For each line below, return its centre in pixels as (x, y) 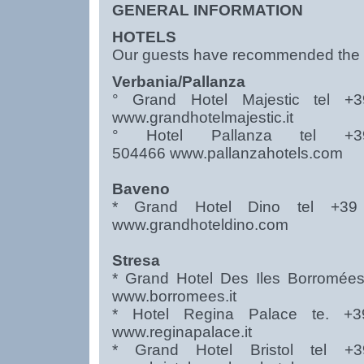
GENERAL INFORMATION (207, 10)
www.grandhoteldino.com (200, 225)
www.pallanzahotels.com (256, 153)
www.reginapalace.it (182, 332)
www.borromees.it (174, 296)
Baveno (143, 189)
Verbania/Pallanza (182, 82)
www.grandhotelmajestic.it (202, 117)
